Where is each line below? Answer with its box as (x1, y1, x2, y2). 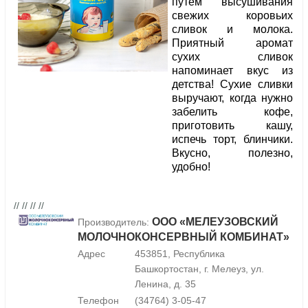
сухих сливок (172, 51, 293, 63)
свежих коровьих (172, 10, 293, 22)
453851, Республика (135, 248, 225, 260)
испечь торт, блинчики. (172, 133, 293, 146)
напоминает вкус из (172, 65, 293, 77)
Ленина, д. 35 (135, 278, 196, 290)
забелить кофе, (172, 106, 293, 118)
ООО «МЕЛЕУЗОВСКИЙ (152, 216, 278, 228)
